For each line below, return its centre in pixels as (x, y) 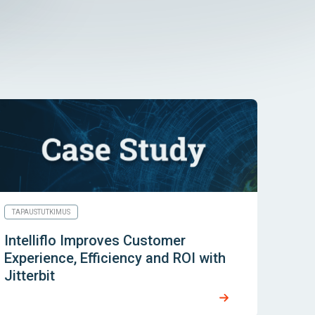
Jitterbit (29, 276)
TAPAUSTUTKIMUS (41, 212)
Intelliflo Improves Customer (95, 241)
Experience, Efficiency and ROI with (115, 258)
